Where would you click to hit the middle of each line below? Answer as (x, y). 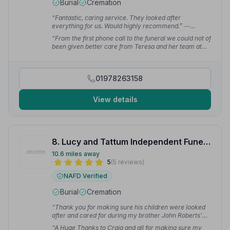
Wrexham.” (69, 55)
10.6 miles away (76, 154)
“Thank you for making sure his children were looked (129, 207)
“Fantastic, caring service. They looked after (116, 18)
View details (115, 99)
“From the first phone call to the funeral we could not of (131, 38)
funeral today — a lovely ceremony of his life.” (119, 224)
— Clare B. (102, 55)
